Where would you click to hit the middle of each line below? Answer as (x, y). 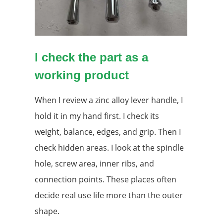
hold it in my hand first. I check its (97, 116)
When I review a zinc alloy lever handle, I (109, 100)
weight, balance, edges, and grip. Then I (108, 132)
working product (82, 75)
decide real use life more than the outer (109, 195)
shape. (47, 211)
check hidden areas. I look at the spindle (109, 148)
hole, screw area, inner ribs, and (94, 164)
